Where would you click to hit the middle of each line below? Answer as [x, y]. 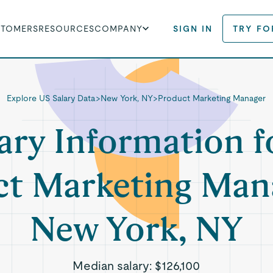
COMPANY [119, 29]
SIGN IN [193, 29]
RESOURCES [67, 29]
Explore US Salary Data [51, 98]
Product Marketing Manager [212, 98]
